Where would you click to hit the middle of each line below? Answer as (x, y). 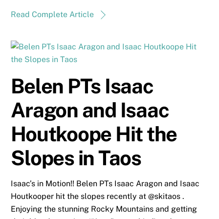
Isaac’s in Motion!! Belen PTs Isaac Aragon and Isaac (105, 184)
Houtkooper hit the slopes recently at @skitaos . (98, 197)
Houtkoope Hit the (94, 133)
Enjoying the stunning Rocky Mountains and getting (104, 209)
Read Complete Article (53, 14)
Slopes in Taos (76, 157)
